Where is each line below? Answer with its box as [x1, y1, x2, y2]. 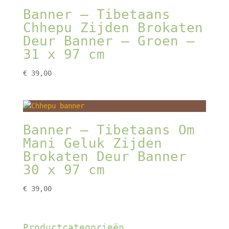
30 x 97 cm [22, 162, 105, 177]
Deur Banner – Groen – [22, 33, 195, 49]
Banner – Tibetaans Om [22, 122, 195, 138]
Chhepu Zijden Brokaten [22, 19, 203, 35]
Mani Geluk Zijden [22, 135, 162, 151]
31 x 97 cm [22, 46, 105, 62]
